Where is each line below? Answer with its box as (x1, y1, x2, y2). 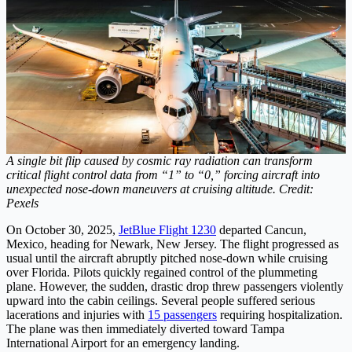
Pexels (6, 196, 38, 211)
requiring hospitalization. (217, 308, 343, 322)
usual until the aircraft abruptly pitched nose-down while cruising (6, 251, 328, 266)
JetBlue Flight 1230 (119, 223, 216, 237)
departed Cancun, (216, 223, 306, 237)
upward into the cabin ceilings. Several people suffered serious (6, 294, 315, 308)
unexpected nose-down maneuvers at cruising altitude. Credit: (6, 182, 313, 196)
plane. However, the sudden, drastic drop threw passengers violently (6, 280, 343, 294)
